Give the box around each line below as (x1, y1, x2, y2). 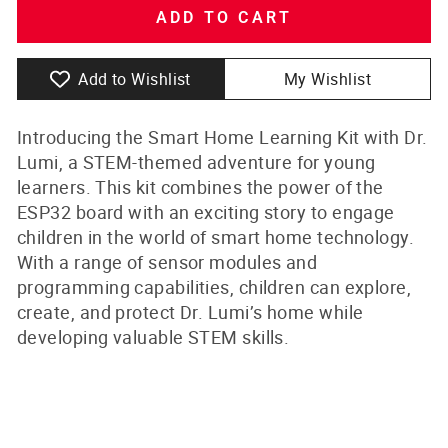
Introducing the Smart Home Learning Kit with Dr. (17, 125, 428, 149)
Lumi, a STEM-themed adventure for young (17, 150, 376, 174)
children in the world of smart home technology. (17, 225, 415, 249)
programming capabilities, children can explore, (17, 275, 412, 299)
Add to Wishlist (78, 68, 191, 90)
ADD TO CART (155, 8, 293, 27)
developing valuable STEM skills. (17, 325, 290, 349)
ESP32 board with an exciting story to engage (17, 200, 395, 224)
